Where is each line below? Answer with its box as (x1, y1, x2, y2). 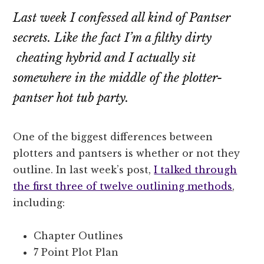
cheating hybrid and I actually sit (13, 50, 196, 65)
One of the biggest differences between (13, 130, 213, 143)
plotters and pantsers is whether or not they (13, 147, 240, 159)
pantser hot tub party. (13, 90, 129, 105)
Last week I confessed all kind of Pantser (13, 10, 231, 25)
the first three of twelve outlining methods (13, 180, 233, 192)
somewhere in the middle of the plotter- (13, 70, 223, 85)
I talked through (154, 163, 237, 176)
